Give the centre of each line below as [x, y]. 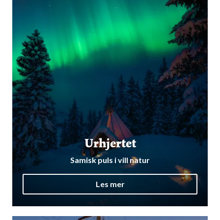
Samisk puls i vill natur [110, 160]
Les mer [110, 184]
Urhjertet [110, 143]
